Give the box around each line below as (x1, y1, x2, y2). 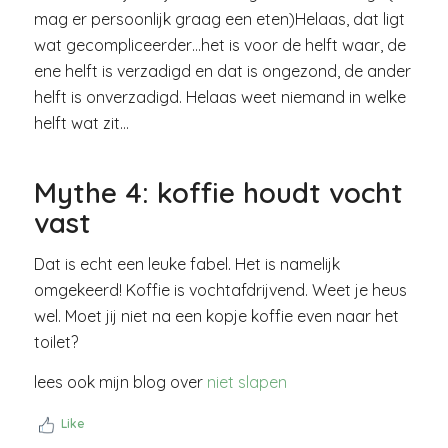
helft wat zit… (33, 112, 129, 133)
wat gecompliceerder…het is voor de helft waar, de (33, 34, 406, 55)
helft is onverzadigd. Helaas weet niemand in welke (33, 86, 406, 107)
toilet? (33, 332, 78, 353)
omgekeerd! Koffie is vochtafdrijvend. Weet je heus (33, 280, 407, 301)
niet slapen (206, 371, 287, 392)
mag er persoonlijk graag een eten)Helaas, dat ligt (33, 8, 405, 29)
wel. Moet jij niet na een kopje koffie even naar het (33, 306, 399, 327)
